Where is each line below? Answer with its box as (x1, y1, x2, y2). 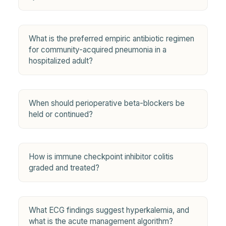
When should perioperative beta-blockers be (29, 98, 185, 108)
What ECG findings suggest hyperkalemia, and (29, 205, 189, 215)
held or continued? (29, 109, 93, 119)
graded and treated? (29, 162, 99, 173)
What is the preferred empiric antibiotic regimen (29, 33, 194, 43)
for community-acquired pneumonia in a (29, 44, 166, 54)
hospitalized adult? (29, 55, 93, 66)
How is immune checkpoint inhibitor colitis (29, 151, 174, 161)
